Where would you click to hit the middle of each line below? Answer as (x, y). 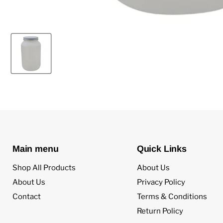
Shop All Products (44, 167)
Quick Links (162, 149)
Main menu (36, 149)
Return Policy (160, 211)
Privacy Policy (161, 182)
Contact (27, 196)
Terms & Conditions (172, 196)
